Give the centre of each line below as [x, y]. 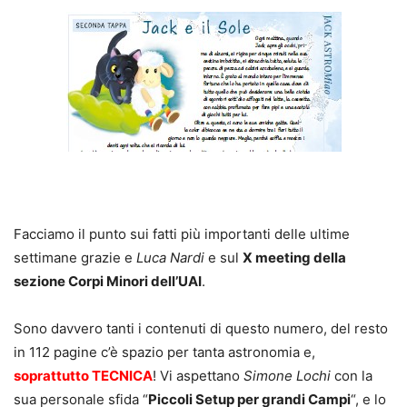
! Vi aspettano [198, 376]
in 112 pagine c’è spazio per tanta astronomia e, [164, 352]
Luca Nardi [170, 258]
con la [352, 376]
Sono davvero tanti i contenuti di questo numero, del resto [201, 329]
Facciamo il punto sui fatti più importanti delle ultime [182, 234]
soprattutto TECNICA [83, 376]
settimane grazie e [75, 258]
